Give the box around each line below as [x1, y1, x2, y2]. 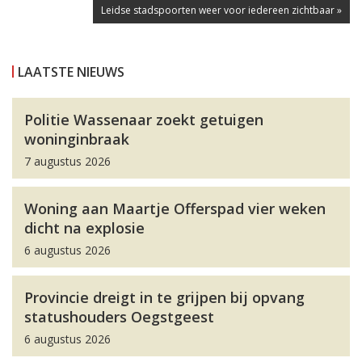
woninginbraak [24, 129, 129, 149]
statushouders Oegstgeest [24, 307, 214, 327]
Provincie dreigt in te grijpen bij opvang [24, 288, 305, 308]
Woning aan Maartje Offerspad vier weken [24, 199, 326, 219]
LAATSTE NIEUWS [18, 63, 124, 82]
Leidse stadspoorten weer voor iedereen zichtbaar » [101, 3, 342, 18]
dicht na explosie [24, 218, 145, 238]
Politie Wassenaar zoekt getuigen [24, 110, 263, 130]
